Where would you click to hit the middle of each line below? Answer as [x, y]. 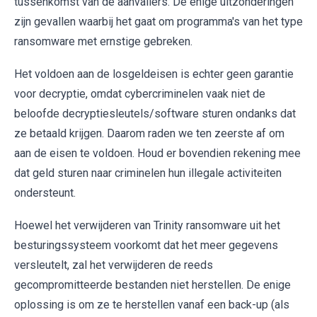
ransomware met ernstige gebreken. [103, 41]
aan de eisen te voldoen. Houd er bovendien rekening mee [157, 153]
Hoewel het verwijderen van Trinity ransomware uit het [147, 225]
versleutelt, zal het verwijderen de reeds [114, 265]
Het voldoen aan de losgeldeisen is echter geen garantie [154, 74]
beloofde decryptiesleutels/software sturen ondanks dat [155, 113]
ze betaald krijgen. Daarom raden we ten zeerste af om [149, 133]
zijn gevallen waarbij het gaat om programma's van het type [158, 21]
